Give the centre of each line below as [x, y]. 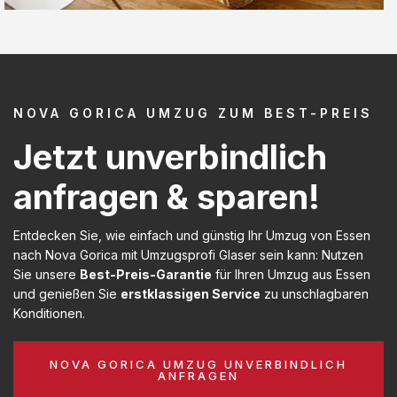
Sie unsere [47, 274]
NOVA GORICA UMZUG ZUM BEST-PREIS [193, 113]
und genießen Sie [67, 293]
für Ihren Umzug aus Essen [291, 274]
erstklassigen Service [191, 293]
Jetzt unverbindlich [170, 156]
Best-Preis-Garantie [146, 274]
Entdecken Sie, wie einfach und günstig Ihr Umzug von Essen [192, 235]
